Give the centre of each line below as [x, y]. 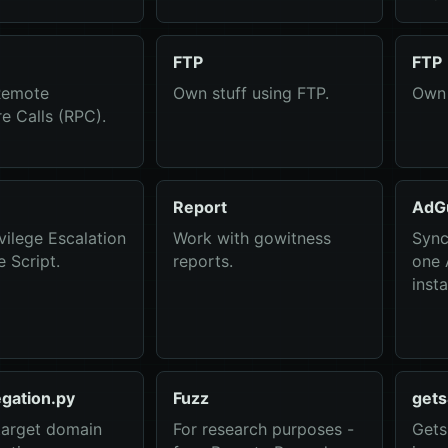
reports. [202, 261]
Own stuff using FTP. [250, 93]
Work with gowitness [251, 238]
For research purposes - [263, 429]
